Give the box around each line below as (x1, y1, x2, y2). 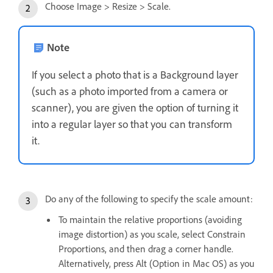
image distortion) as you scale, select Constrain (58, 228, 246, 241)
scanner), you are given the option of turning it (32, 101, 238, 115)
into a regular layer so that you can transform (32, 117, 232, 131)
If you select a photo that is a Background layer (32, 68, 238, 82)
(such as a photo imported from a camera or (32, 84, 228, 98)
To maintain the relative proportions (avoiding (58, 213, 242, 226)
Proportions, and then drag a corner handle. (58, 243, 233, 255)
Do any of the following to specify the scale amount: (45, 193, 253, 205)
